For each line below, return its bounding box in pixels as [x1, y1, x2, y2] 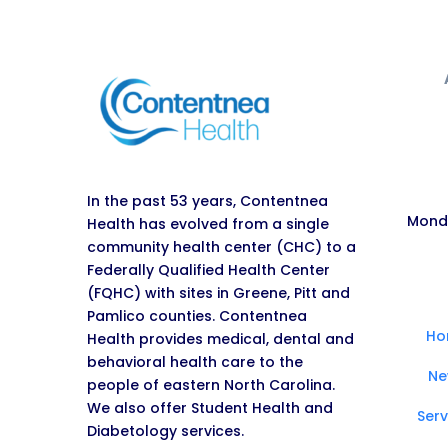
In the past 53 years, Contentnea [87, 190, 328, 211]
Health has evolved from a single [87, 213, 329, 234]
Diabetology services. [87, 420, 244, 441]
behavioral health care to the [87, 351, 303, 372]
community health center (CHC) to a [87, 236, 356, 257]
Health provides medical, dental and [87, 328, 354, 349]
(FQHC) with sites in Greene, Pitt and [87, 282, 350, 303]
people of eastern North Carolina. [87, 374, 335, 395]
